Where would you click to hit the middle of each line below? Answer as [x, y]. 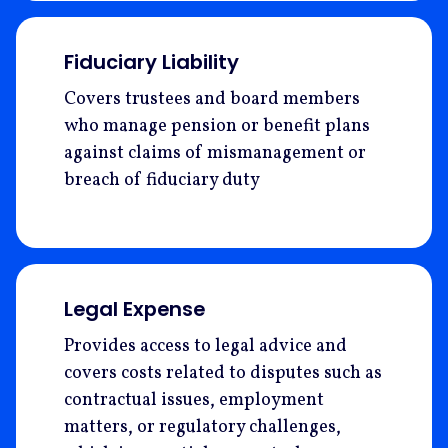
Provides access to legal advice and [205, 347]
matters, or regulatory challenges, [202, 428]
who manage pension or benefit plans [217, 126]
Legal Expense [134, 309]
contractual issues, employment [194, 401]
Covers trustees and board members [212, 99]
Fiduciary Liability [151, 61]
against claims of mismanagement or [215, 153]
